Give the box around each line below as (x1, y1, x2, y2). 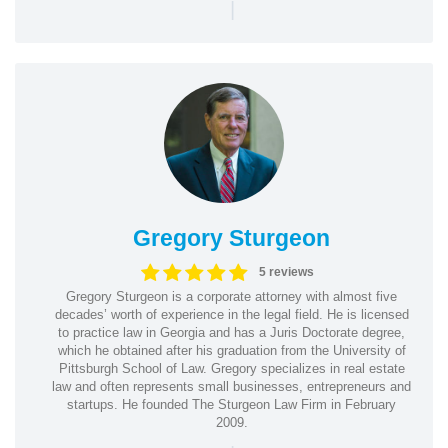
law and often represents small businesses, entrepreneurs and (52, 378, 411, 394)
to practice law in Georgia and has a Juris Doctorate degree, (58, 324, 405, 340)
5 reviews (258, 265, 314, 279)
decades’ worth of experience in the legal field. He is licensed (54, 306, 409, 322)
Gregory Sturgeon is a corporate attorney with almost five (66, 288, 397, 304)
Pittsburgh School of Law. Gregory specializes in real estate (58, 360, 405, 376)
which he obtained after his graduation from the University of (57, 342, 406, 358)
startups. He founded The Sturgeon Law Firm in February (67, 396, 396, 412)
